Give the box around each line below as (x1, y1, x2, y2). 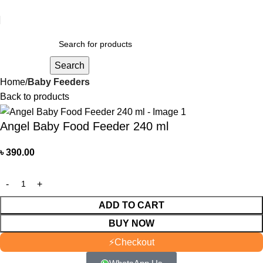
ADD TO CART (99, 200, 164, 211)
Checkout (114, 237, 154, 248)
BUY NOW (109, 218, 154, 229)
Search (54, 60, 85, 70)
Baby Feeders (28, 77, 90, 87)
